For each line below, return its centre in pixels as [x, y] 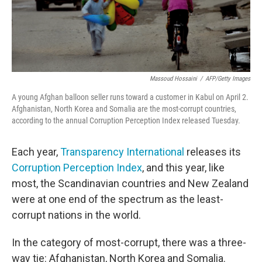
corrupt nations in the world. [76, 215]
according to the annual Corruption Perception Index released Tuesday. [126, 121]
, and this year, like [183, 168]
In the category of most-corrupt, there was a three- [129, 243]
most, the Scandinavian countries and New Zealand [130, 184]
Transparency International [122, 152]
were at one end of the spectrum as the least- [118, 199]
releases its [213, 152]
